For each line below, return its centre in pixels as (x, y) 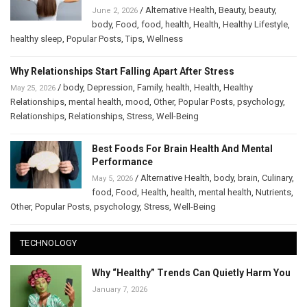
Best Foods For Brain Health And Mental (182, 148)
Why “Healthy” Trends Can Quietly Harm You (191, 272)
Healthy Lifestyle (255, 24)
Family (149, 87)
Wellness (165, 38)
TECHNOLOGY (49, 243)
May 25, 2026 (33, 88)
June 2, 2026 (115, 10)
